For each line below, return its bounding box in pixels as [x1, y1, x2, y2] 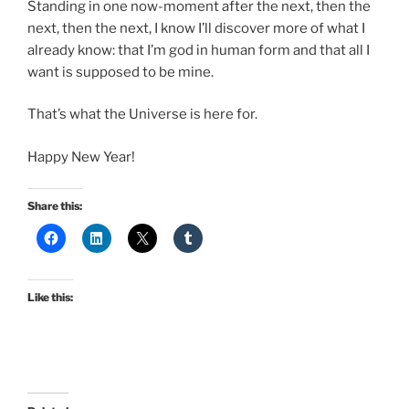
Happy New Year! [27, 148, 135, 165]
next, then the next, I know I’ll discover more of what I [27, 19, 365, 37]
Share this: [27, 199, 82, 214]
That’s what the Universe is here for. [27, 106, 257, 123]
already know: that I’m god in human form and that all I [27, 41, 370, 58]
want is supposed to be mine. [27, 63, 214, 80]
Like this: [27, 290, 73, 305]
